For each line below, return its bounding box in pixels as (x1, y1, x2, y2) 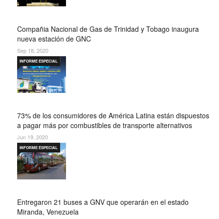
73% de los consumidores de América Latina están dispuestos (17, 110, 209, 120)
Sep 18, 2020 (17, 46, 48, 54)
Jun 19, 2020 (17, 132, 48, 141)
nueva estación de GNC (17, 33, 91, 44)
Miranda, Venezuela (17, 206, 79, 217)
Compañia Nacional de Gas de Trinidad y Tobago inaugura (17, 23, 199, 34)
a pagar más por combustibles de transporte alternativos (17, 120, 192, 130)
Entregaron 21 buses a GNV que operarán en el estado (17, 197, 189, 207)
